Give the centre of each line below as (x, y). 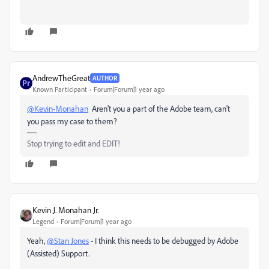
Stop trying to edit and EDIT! (74, 144)
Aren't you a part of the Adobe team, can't (159, 109)
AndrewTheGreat (61, 78)
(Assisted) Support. (58, 253)
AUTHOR (105, 78)
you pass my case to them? (72, 121)
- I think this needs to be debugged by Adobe (164, 241)
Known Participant (60, 89)
